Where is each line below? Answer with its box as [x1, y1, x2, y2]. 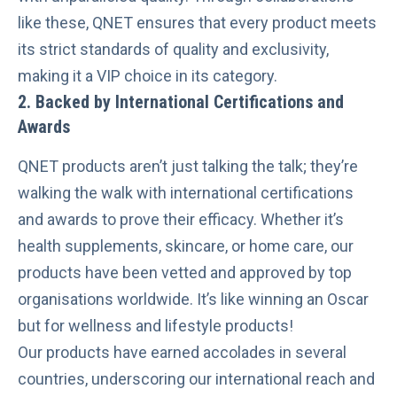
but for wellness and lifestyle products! [18, 316, 293, 336]
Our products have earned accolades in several [18, 343, 346, 362]
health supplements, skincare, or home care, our [18, 237, 354, 256]
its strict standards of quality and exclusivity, [18, 39, 329, 58]
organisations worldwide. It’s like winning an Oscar [18, 290, 369, 309]
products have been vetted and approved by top [18, 263, 352, 283]
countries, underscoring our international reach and [18, 370, 375, 389]
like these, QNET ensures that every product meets [18, 12, 377, 32]
